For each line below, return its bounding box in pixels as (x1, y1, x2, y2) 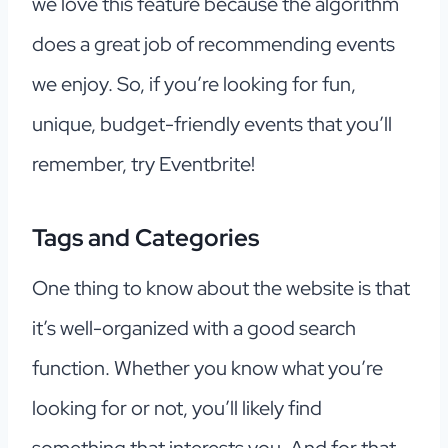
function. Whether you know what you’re (32, 355, 383, 382)
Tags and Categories (32, 222, 259, 254)
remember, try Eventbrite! (32, 151, 255, 178)
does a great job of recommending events (32, 31, 395, 58)
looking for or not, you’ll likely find (32, 395, 322, 422)
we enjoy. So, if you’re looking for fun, (32, 71, 356, 98)
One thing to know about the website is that (32, 275, 410, 302)
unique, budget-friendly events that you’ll (32, 111, 392, 138)
